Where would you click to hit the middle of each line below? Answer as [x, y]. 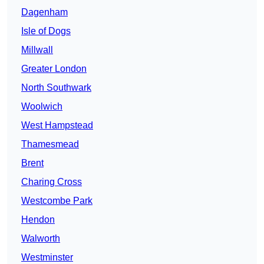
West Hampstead [57, 126]
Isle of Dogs [46, 31]
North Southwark [56, 88]
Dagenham [44, 12]
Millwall [37, 50]
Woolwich [42, 107]
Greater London [54, 69]
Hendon [38, 220]
